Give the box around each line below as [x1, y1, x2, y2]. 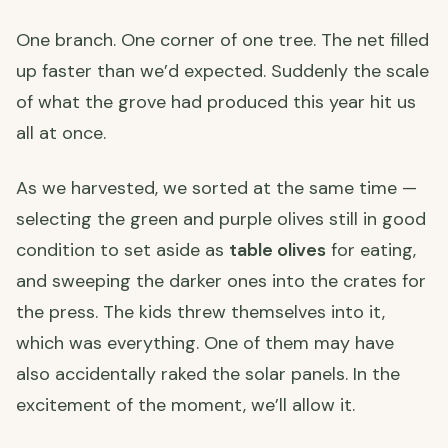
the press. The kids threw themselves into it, [16, 299, 385, 324]
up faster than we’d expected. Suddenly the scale [16, 58, 429, 83]
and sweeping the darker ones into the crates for [16, 268, 426, 293]
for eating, [326, 237, 416, 262]
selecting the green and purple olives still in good [16, 206, 426, 231]
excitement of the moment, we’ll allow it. [16, 392, 355, 417]
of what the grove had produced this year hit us [16, 89, 416, 114]
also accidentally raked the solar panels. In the [16, 361, 400, 386]
